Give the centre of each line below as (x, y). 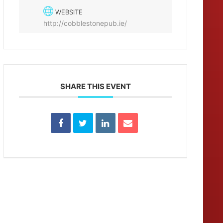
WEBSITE (69, 12)
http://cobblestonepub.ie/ (85, 23)
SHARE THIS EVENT (95, 86)
